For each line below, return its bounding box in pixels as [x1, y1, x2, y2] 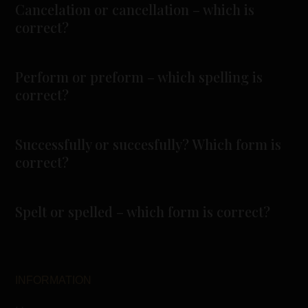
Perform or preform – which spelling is [15, 67, 263, 86]
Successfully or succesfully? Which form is [15, 134, 282, 153]
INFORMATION [15, 274, 92, 286]
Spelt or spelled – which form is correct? [15, 201, 271, 221]
